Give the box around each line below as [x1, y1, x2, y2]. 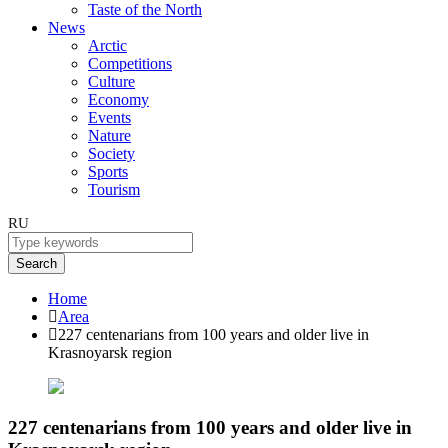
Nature [88, 127, 131, 144]
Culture [88, 73, 135, 90]
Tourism [88, 181, 140, 198]
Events [88, 109, 131, 126]
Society [88, 145, 135, 162]
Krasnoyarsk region [48, 344, 172, 361]
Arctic [88, 37, 127, 54]
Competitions [88, 55, 172, 72]
